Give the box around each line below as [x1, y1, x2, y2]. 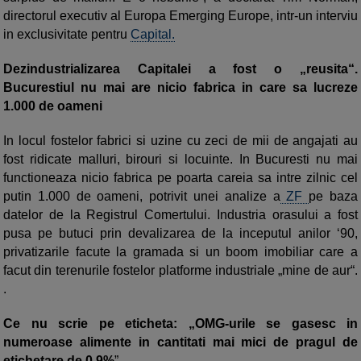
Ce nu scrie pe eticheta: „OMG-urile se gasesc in [3, 317, 358, 331]
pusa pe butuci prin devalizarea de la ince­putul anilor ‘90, [3, 226, 358, 241]
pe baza [309, 189, 359, 204]
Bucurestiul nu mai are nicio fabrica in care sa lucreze [3, 81, 358, 95]
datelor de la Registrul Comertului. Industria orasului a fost [3, 208, 358, 222]
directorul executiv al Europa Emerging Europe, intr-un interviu [3, 9, 358, 23]
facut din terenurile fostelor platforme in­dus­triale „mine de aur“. [3, 263, 358, 278]
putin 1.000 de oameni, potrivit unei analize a [3, 189, 280, 204]
